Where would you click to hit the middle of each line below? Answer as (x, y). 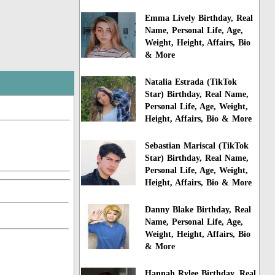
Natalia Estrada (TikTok (191, 82)
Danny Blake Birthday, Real (198, 209)
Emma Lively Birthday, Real (199, 18)
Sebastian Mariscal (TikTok (197, 146)
